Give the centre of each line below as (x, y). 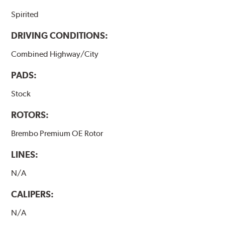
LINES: (25, 154)
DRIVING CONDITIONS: (60, 35)
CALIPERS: (33, 194)
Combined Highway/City (55, 54)
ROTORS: (30, 115)
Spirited (25, 14)
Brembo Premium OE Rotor (57, 133)
